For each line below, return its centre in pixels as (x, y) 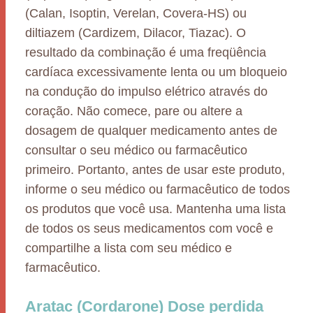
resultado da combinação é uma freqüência (146, 52)
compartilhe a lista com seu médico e (129, 248)
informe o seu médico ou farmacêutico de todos (158, 189)
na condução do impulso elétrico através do (146, 92)
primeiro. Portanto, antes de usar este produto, (155, 170)
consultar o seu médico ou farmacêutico (136, 150)
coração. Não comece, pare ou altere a (134, 111)
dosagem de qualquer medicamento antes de (151, 131)
